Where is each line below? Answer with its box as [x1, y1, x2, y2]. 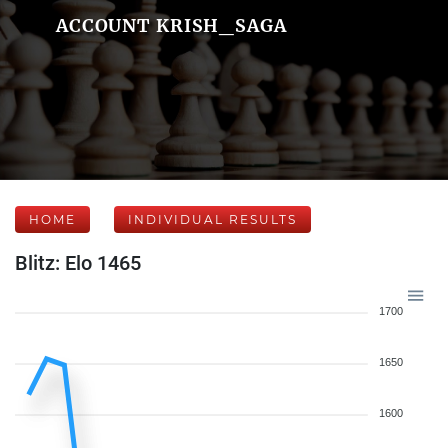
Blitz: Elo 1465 [15, 251, 141, 275]
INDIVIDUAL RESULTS [128, 212, 297, 227]
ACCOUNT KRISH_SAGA [55, 14, 287, 37]
